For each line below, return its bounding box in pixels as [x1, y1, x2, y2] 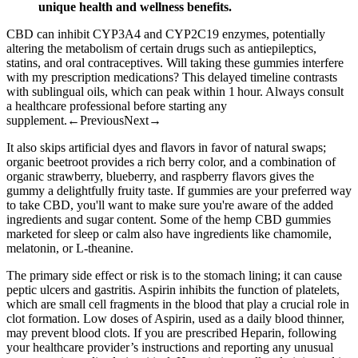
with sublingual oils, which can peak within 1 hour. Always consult [6, 85, 344, 99]
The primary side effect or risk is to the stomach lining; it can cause [6, 268, 342, 283]
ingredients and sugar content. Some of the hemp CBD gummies [6, 213, 331, 227]
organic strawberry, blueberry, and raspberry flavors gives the [6, 169, 314, 184]
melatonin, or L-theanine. [6, 241, 133, 256]
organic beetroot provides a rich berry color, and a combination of [6, 155, 336, 169]
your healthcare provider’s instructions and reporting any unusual [6, 340, 333, 355]
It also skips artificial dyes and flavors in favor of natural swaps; [6, 141, 326, 155]
